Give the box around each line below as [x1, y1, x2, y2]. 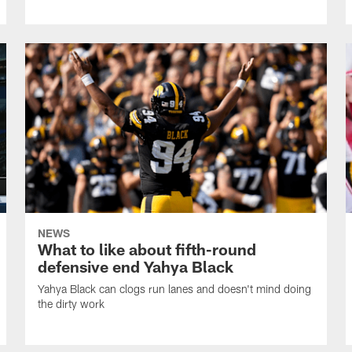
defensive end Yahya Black [38, 256, 233, 276]
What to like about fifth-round [38, 239, 256, 258]
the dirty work [38, 296, 104, 310]
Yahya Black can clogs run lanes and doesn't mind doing [38, 281, 311, 295]
